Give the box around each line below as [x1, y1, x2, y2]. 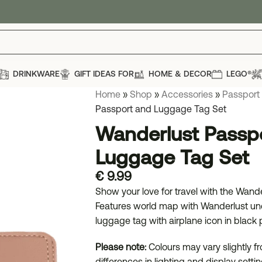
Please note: [95, 242, 146, 252]
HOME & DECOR [149, 69, 212, 78]
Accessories [161, 89, 213, 99]
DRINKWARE [13, 69, 60, 78]
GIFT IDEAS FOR [74, 69, 134, 78]
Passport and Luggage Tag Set [95, 104, 226, 114]
